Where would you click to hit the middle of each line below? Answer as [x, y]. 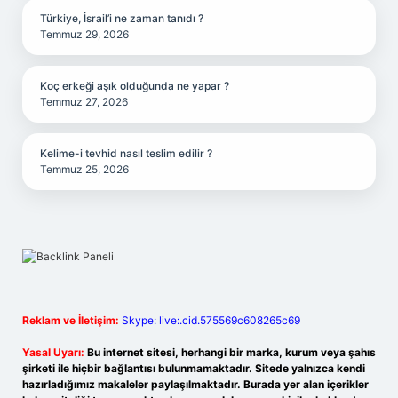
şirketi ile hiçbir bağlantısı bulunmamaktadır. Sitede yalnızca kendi [194, 368]
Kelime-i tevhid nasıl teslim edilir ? [126, 153]
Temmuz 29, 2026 [84, 34]
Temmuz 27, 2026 [84, 102]
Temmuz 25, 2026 [84, 169]
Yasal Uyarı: [53, 352]
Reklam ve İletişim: [71, 320]
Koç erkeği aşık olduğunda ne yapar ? [135, 86]
